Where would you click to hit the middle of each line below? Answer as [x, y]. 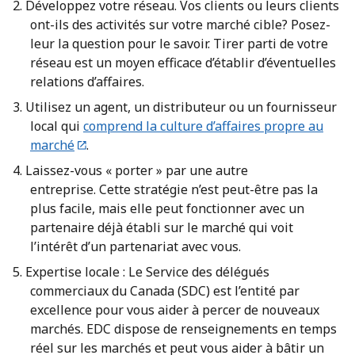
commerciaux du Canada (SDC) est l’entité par [165, 291]
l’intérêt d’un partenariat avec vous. [136, 247]
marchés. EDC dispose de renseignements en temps [183, 329]
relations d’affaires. [87, 82]
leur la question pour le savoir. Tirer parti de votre [179, 44]
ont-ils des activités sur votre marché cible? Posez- [180, 25]
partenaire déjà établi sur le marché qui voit [162, 228]
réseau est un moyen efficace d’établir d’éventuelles [183, 63]
